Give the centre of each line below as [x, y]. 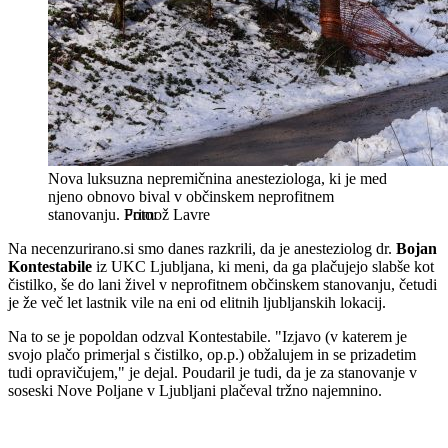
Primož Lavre [167, 215]
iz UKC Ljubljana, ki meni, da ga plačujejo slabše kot [263, 267]
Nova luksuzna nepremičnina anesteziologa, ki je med [217, 179]
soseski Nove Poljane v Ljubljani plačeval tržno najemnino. [195, 391]
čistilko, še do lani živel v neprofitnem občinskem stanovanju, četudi [222, 285]
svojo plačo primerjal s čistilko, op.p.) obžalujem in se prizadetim [212, 355]
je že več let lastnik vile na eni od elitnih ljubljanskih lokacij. [197, 303]
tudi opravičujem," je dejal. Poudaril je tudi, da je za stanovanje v [212, 373]
